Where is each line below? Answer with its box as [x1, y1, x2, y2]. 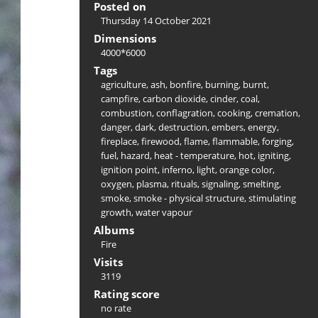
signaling [202, 177, 238, 190]
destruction [158, 120, 207, 133]
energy [248, 120, 277, 133]
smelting [243, 177, 279, 190]
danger [101, 120, 131, 133]
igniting [258, 148, 289, 162]
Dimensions [94, 31, 156, 45]
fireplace [101, 134, 137, 148]
